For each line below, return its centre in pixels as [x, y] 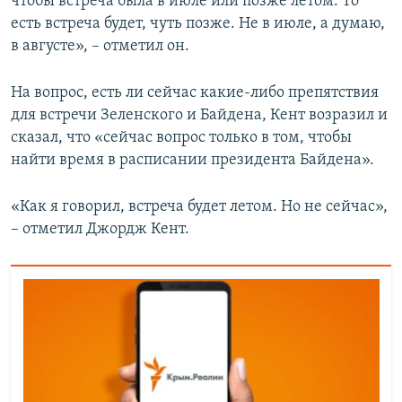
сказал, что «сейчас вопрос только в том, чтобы [181, 138]
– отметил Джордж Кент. [100, 230]
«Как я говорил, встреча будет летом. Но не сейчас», [199, 207]
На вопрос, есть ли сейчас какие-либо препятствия [195, 93]
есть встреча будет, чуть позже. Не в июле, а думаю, [198, 24]
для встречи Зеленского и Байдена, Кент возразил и [199, 116]
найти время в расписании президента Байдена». [192, 161]
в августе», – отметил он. [100, 47]
